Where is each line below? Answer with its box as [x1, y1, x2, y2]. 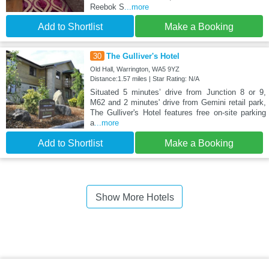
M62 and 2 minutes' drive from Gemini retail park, [89, 98, 266, 107]
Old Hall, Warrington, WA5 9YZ [89, 65, 180, 73]
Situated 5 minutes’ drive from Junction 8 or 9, [89, 88, 266, 97]
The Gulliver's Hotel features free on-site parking [89, 108, 266, 118]
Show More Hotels [95, 192, 174, 203]
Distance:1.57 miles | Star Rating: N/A [89, 75, 199, 83]
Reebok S [89, 2, 124, 11]
